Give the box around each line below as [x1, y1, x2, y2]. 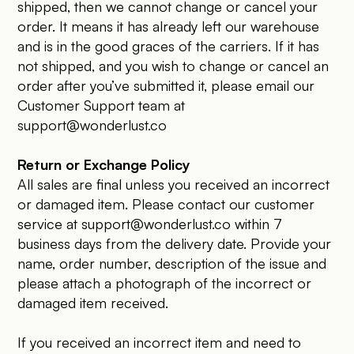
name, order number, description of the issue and [17, 254, 327, 272]
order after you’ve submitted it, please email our [17, 77, 315, 94]
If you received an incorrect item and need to [17, 333, 302, 351]
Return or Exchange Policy [17, 156, 191, 173]
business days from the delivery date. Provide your [17, 235, 332, 252]
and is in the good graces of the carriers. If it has [17, 37, 320, 55]
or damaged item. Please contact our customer [17, 195, 315, 213]
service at [17, 215, 82, 232]
